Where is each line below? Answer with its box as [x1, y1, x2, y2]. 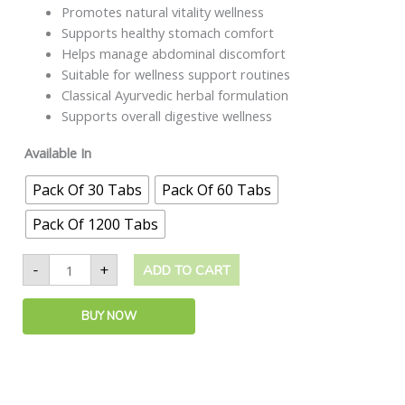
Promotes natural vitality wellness [61, 3, 265, 22]
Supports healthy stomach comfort [61, 24, 275, 42]
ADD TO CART [143, 260, 231, 279]
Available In [24, 143, 91, 162]
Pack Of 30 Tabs [32, 179, 142, 200]
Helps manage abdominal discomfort [61, 44, 287, 63]
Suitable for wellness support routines [61, 65, 291, 84]
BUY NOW [80, 308, 137, 325]
